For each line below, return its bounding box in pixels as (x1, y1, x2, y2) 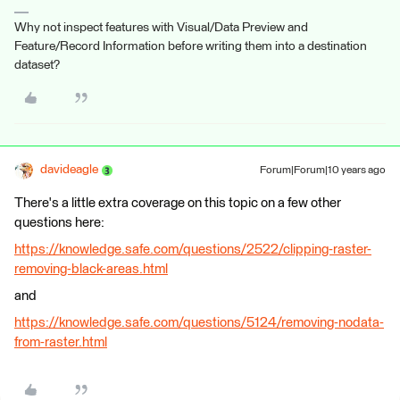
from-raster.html (14, 336, 107, 349)
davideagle (40, 163, 98, 176)
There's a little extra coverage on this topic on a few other (14, 196, 341, 210)
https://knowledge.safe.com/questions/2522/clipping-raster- (14, 243, 371, 256)
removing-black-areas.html (14, 262, 168, 276)
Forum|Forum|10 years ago (260, 165, 386, 176)
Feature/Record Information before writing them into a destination (14, 40, 367, 53)
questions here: (14, 216, 104, 229)
